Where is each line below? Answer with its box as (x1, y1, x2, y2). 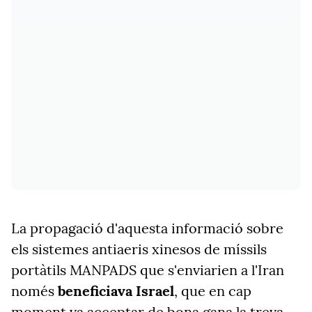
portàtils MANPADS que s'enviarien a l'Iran (11, 261, 284, 279)
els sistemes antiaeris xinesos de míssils (11, 240, 267, 258)
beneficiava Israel (58, 282, 174, 299)
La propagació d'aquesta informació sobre (11, 219, 283, 237)
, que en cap (174, 282, 251, 299)
